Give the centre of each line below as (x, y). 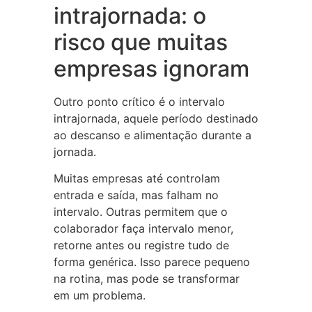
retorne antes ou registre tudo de (141, 245)
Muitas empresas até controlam (136, 178)
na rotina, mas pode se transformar (146, 279)
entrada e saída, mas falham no (136, 195)
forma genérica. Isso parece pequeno (151, 262)
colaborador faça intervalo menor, (143, 228)
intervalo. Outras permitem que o (140, 212)
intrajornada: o (130, 15)
